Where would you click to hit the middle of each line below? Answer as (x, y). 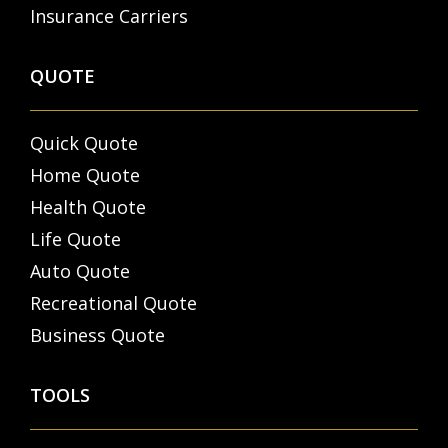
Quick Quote (84, 143)
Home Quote (85, 175)
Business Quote (97, 335)
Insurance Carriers (109, 16)
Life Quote (75, 239)
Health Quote (88, 207)
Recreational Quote (113, 303)
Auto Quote (80, 271)
